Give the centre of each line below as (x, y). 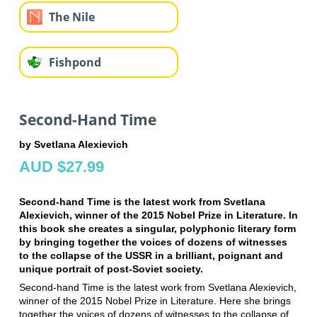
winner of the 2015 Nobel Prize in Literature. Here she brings (155, 301)
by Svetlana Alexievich (73, 145)
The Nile (71, 17)
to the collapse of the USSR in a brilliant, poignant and (151, 256)
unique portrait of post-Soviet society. (111, 269)
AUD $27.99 (61, 167)
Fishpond (75, 62)
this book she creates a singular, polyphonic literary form (157, 229)
